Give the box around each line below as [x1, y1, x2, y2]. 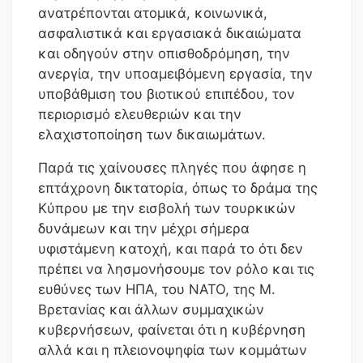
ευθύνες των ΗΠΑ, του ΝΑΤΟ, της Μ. [38, 280, 275, 297]
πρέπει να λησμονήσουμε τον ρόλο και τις [38, 260, 314, 277]
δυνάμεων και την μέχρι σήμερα [38, 220, 250, 237]
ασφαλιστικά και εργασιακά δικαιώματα [38, 24, 301, 41]
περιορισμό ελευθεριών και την [38, 105, 241, 122]
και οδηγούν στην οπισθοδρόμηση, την [38, 45, 290, 62]
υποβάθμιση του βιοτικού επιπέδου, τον [38, 85, 295, 102]
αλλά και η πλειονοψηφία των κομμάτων [38, 341, 307, 358]
